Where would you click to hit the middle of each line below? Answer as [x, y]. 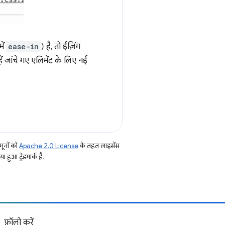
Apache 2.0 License [49, 146]
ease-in [23, 46]
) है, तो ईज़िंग [61, 47]
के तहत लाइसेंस [99, 146]
